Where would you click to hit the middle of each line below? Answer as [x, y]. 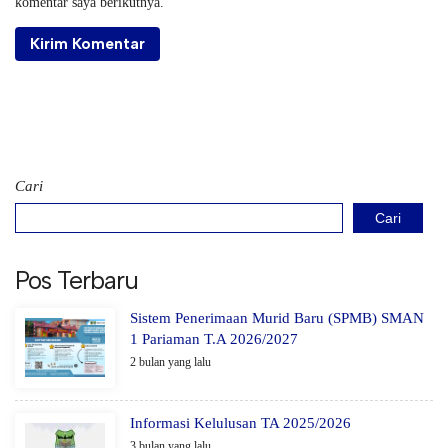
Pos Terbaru [76, 279]
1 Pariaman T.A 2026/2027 [214, 338]
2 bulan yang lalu [170, 361]
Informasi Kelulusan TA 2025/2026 [240, 422]
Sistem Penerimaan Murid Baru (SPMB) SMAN [277, 317]
